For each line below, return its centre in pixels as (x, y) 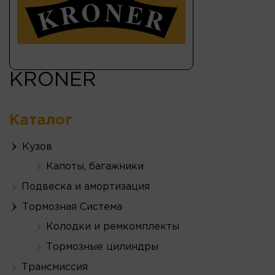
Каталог (41, 120)
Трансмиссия (55, 267)
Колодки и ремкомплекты (113, 227)
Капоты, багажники (95, 166)
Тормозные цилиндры (102, 247)
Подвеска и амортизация (86, 187)
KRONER (53, 80)
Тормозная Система (72, 207)
